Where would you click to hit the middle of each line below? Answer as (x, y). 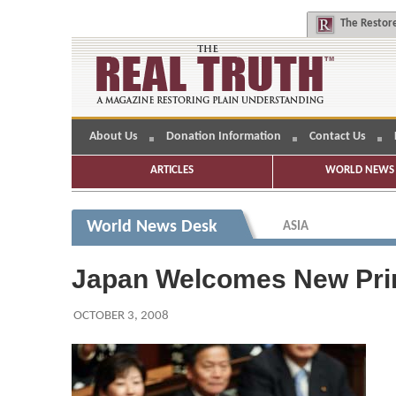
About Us (113, 136)
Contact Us (337, 136)
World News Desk (152, 227)
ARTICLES (171, 170)
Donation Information (223, 136)
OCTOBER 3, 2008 (121, 316)
